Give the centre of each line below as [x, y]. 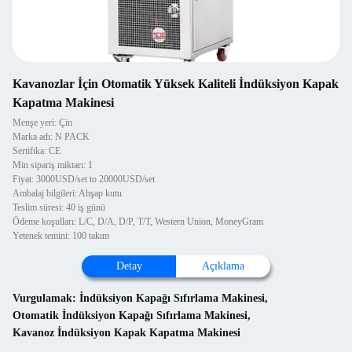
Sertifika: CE [37, 151]
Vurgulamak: [46, 298]
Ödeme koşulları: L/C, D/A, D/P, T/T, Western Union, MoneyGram [138, 222]
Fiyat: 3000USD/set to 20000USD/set [84, 179]
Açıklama [223, 266]
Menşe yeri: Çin [42, 123]
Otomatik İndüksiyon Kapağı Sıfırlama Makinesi [130, 315]
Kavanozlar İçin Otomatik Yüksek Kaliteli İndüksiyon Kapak [176, 84]
